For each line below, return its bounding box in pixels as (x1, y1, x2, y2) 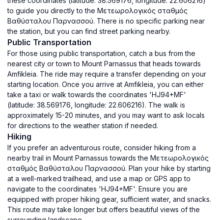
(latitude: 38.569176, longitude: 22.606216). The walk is (7, 101, 185, 109)
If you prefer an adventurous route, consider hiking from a (7, 143, 196, 152)
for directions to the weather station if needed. (7, 121, 158, 130)
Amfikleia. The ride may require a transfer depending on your (7, 70, 206, 78)
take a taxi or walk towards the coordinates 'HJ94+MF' (7, 90, 186, 99)
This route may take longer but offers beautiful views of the (7, 205, 200, 214)
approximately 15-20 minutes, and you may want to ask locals (7, 111, 205, 119)
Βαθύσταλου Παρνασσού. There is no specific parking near (7, 17, 205, 25)
